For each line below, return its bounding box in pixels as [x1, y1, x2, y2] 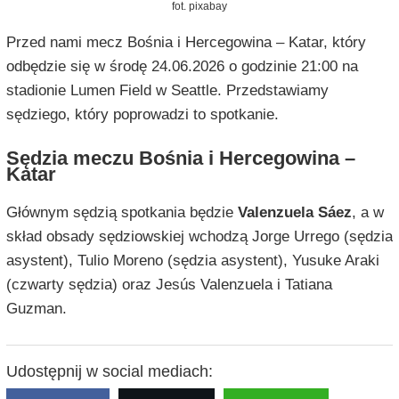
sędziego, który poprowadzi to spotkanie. [5, 106, 279, 124]
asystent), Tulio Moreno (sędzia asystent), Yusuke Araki [5, 252, 379, 270]
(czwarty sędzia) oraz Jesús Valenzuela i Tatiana [5, 276, 332, 294]
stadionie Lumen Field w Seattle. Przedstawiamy [5, 82, 329, 100]
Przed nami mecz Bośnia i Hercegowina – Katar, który [5, 34, 366, 52]
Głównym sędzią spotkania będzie [5, 204, 238, 222]
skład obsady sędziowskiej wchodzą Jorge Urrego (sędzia [5, 228, 393, 246]
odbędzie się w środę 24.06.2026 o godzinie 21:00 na [5, 58, 358, 76]
